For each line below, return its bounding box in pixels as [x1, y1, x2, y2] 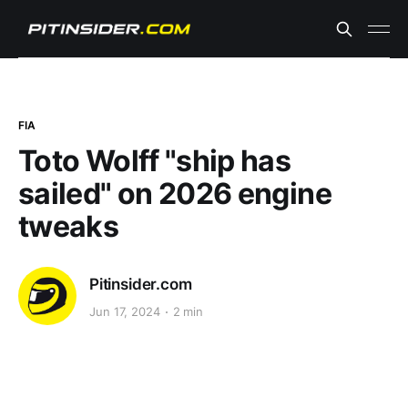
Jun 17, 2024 [89, 304, 160, 320]
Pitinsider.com [89, 274, 192, 293]
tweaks [18, 209, 119, 244]
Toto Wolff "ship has [18, 143, 291, 178]
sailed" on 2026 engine [18, 176, 331, 211]
